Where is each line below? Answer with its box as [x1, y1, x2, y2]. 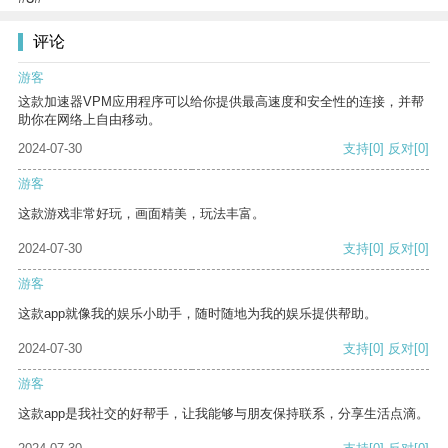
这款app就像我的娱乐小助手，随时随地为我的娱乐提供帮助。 [18, 306, 377, 322]
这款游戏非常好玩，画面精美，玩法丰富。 [18, 206, 265, 222]
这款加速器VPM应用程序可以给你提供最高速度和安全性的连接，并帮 [18, 94, 424, 110]
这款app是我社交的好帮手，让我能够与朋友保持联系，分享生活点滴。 [18, 406, 429, 422]
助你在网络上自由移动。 [18, 112, 161, 128]
